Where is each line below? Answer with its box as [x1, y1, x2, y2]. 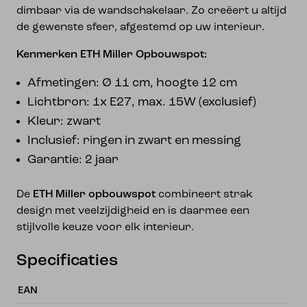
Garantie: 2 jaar [27, 153, 119, 167]
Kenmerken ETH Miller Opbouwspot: [16, 49, 207, 60]
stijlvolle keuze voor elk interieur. [16, 222, 194, 233]
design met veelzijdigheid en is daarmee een [16, 206, 249, 217]
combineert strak [156, 189, 253, 200]
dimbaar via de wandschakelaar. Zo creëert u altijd [16, 5, 286, 16]
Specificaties [16, 253, 118, 269]
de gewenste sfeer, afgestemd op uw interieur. [16, 22, 265, 33]
